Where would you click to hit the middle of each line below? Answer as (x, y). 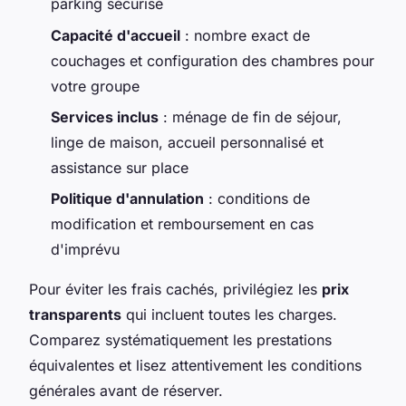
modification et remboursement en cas (182, 224)
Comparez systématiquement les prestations (180, 340)
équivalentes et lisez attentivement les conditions (195, 366)
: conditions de (257, 199)
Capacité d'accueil (116, 35)
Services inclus (105, 116)
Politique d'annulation (127, 199)
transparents (75, 315)
